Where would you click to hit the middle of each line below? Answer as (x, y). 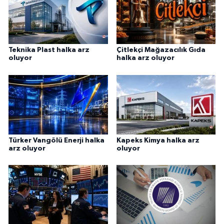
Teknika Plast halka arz (49, 50)
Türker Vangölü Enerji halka (56, 140)
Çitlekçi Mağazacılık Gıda (161, 50)
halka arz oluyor (145, 58)
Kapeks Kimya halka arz (158, 140)
